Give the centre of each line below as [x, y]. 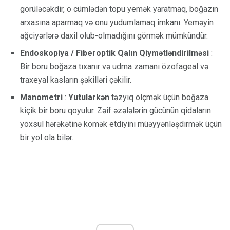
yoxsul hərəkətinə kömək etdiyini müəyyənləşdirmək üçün [121, 124]
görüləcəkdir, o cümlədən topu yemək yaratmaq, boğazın [119, 9]
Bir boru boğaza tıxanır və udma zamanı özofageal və [114, 67]
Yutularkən [89, 98]
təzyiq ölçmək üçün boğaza [159, 98]
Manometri [41, 98]
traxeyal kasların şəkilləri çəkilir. [76, 80]
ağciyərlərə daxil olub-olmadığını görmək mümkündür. [114, 36]
